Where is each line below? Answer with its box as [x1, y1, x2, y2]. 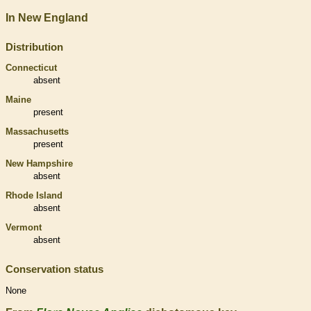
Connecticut [6, 62, 57, 73]
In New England [6, 11, 88, 24]
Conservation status [6, 262, 103, 275]
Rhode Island [6, 190, 62, 201]
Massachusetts [6, 126, 69, 137]
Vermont [6, 221, 42, 233]
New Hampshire [6, 158, 73, 169]
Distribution [6, 40, 63, 53]
